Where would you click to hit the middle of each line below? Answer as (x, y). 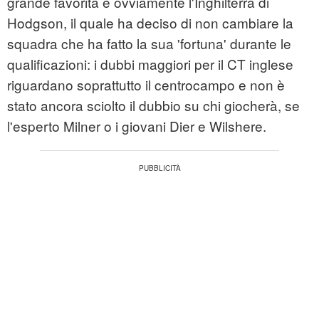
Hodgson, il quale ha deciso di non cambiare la (150, 23)
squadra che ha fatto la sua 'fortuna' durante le (149, 43)
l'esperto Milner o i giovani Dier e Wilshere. (137, 126)
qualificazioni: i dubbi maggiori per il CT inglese (150, 64)
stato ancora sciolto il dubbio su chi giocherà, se (153, 105)
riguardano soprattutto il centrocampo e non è (146, 85)
